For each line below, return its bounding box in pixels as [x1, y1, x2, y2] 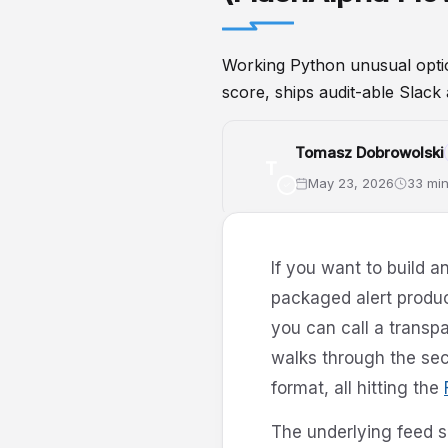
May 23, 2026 [308, 175, 394, 192]
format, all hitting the [271, 377, 444, 398]
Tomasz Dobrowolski [295, 142, 444, 162]
